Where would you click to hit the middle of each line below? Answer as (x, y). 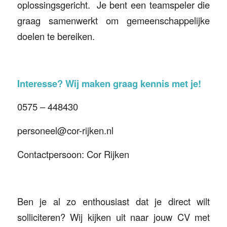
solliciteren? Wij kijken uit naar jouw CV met (113, 217)
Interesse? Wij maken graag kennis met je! (109, 83)
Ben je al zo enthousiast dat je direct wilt (113, 201)
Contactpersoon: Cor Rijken (73, 154)
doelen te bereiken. (56, 36)
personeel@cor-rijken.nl (65, 130)
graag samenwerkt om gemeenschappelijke (113, 20)
